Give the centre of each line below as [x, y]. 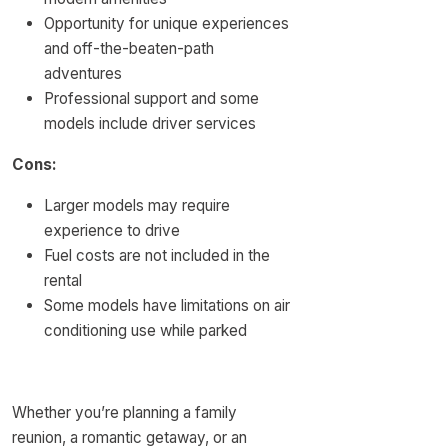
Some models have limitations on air [167, 305]
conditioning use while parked [145, 330]
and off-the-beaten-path [129, 48]
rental [63, 280]
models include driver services [150, 123]
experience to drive [112, 230]
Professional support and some [151, 98]
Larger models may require [137, 205]
